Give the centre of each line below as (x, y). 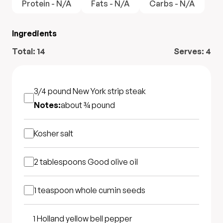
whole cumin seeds (110, 190)
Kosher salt (54, 133)
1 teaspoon (55, 190)
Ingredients (34, 33)
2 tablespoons (61, 162)
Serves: (190, 51)
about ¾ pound (88, 105)
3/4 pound (53, 91)
